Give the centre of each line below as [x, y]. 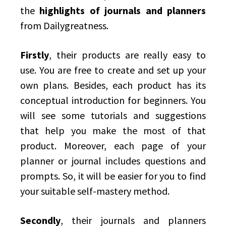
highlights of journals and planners [123, 10]
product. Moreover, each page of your [113, 145]
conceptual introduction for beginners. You [113, 100]
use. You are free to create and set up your [113, 70]
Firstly [35, 54]
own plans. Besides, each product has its [113, 85]
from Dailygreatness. [64, 25]
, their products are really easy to [127, 54]
